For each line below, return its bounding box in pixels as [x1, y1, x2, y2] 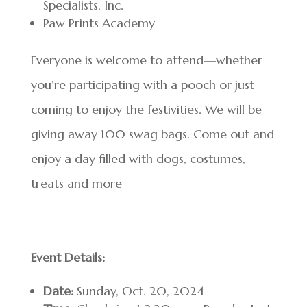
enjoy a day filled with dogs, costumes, [30, 151, 245, 167]
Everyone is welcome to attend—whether [30, 52, 262, 68]
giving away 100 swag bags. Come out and [30, 126, 274, 142]
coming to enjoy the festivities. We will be [30, 101, 262, 117]
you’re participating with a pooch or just [30, 77, 254, 93]
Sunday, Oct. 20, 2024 [73, 283, 204, 299]
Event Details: [30, 249, 105, 265]
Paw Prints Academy [42, 15, 155, 31]
